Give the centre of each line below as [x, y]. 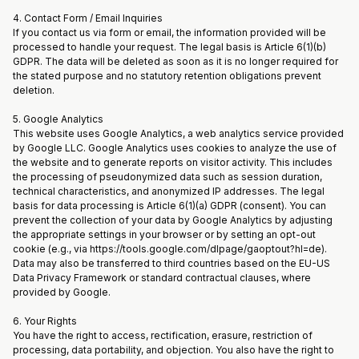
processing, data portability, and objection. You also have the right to [173, 350]
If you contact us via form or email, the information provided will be [169, 32]
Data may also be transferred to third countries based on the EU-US [171, 263]
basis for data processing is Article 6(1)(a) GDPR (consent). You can [169, 206]
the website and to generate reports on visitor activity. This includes [173, 162]
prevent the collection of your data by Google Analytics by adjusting [173, 220]
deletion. [34, 90]
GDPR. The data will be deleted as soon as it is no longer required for [175, 61]
